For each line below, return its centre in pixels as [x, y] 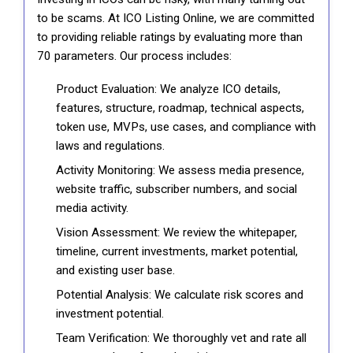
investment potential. [110, 314]
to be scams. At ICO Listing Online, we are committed [176, 19]
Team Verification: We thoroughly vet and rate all [181, 338]
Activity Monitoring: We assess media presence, [180, 171]
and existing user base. [115, 271]
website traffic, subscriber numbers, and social [176, 190]
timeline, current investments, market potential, [177, 252]
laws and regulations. [110, 146]
